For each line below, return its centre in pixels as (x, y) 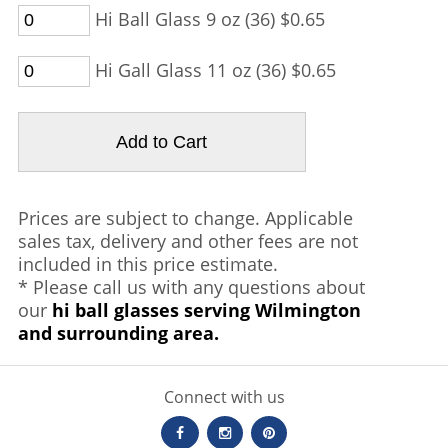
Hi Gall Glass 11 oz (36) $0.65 (212, 70)
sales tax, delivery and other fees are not (187, 241)
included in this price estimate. (147, 264)
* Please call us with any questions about (191, 287)
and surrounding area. (118, 333)
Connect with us (224, 397)
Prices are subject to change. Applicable (185, 218)
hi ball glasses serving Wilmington (206, 310)
